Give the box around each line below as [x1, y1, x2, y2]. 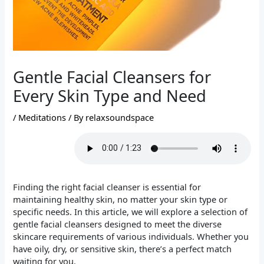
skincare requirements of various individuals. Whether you [13, 230, 249, 243]
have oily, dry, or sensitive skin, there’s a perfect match [13, 243, 232, 255]
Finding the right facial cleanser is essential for [13, 181, 202, 193]
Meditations [18, 111, 67, 124]
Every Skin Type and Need [13, 85, 207, 107]
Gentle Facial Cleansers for [13, 66, 212, 88]
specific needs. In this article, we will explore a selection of [13, 206, 248, 218]
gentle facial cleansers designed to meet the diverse [13, 218, 222, 230]
